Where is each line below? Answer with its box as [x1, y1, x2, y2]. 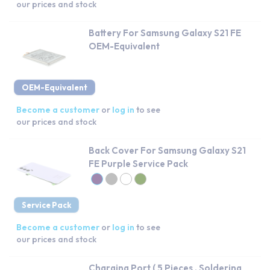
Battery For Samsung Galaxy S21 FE [89, 27, 241, 39]
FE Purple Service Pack [89, 157, 188, 169]
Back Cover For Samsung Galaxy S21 [89, 144, 246, 156]
